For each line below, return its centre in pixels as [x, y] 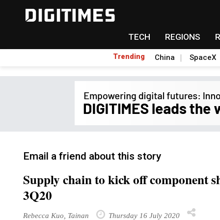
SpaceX [203, 57]
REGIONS [182, 37]
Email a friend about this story [92, 156]
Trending [129, 56]
